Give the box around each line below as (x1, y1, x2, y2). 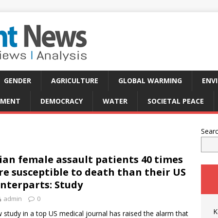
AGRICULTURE (51, 76, 98, 85)
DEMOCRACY (40, 96, 83, 106)
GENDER (4, 76, 31, 85)
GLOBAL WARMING (118, 76, 182, 85)
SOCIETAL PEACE (147, 96, 204, 106)
